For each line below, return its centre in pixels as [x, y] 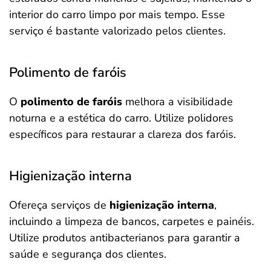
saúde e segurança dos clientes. [88, 254]
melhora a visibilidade [179, 102]
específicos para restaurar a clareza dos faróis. [122, 134]
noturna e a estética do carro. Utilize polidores [121, 118]
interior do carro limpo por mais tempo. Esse [117, 15]
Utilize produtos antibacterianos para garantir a [125, 238]
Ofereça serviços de [59, 205]
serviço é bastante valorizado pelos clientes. [117, 31]
